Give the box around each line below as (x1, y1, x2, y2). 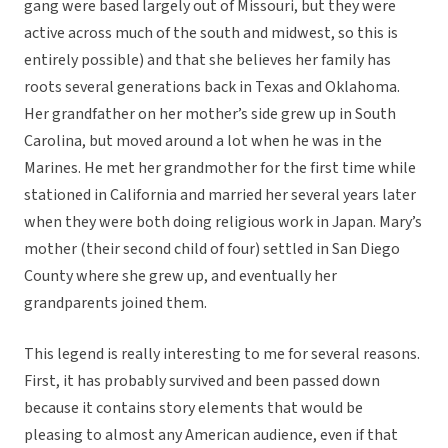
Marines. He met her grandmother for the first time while (24, 157, 416, 180)
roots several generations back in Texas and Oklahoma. (24, 76, 400, 99)
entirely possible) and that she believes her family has (24, 49, 391, 72)
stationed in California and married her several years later (24, 184, 416, 207)
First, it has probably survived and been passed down (24, 370, 380, 393)
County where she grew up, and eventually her (24, 265, 337, 288)
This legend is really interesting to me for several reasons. (24, 343, 420, 366)
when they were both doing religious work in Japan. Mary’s (24, 211, 422, 234)
